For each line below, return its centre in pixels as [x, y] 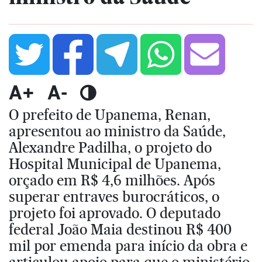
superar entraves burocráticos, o [114, 196]
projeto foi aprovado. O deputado [115, 213]
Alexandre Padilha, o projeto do [110, 147]
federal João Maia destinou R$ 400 [120, 229]
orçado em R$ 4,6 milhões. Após [112, 180]
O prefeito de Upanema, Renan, [110, 114]
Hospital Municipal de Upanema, [115, 163]
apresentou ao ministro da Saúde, [117, 131]
